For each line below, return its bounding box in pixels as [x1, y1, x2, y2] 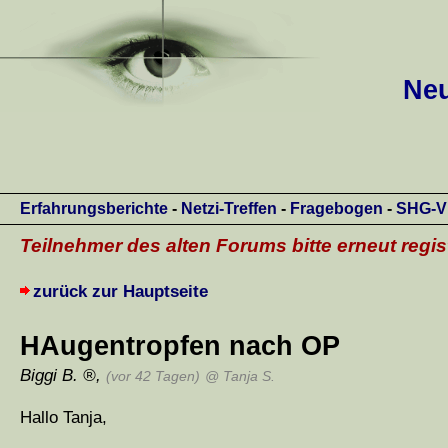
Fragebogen [290, 200, 383, 218]
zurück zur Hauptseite [33, 282, 208, 302]
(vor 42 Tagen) [106, 368, 200, 385]
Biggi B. [20, 366, 78, 386]
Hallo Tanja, [20, 408, 107, 428]
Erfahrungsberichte [20, 200, 168, 218]
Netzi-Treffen [181, 200, 277, 218]
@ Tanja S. [205, 368, 275, 385]
